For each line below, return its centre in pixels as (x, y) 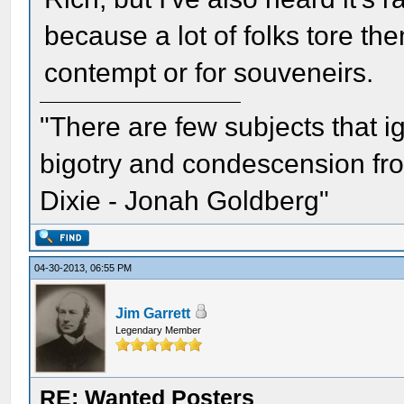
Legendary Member (159, 330)
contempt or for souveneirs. (209, 73)
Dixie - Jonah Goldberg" (185, 201)
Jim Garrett (153, 313)
